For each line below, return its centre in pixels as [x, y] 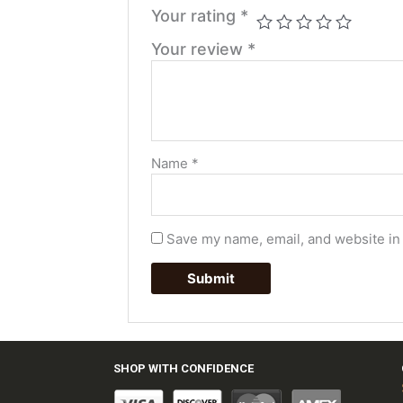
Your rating [196, 16]
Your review [200, 49]
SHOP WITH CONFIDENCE [184, 368]
